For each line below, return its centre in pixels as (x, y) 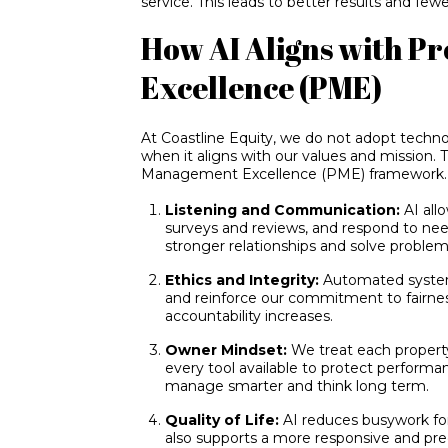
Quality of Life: (224, 419)
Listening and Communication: (285, 209)
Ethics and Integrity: (244, 279)
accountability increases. (249, 315)
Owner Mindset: (228, 349)
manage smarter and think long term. (297, 385)
